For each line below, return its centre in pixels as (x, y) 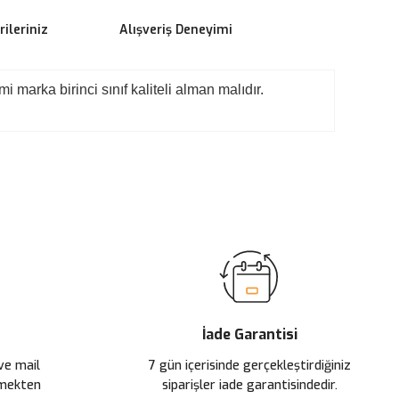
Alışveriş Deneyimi (175, 30)
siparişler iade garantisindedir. (249, 385)
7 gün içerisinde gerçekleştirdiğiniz (249, 366)
